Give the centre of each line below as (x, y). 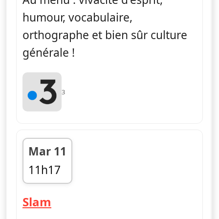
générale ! (49, 52)
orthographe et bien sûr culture (105, 35)
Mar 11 (47, 151)
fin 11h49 (52, 187)
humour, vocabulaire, (77, 17)
